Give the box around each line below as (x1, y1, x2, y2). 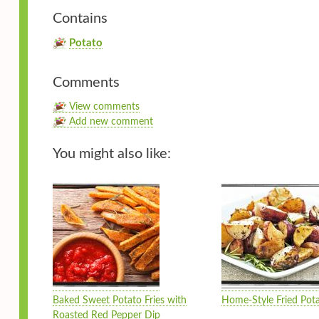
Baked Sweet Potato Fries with (53, 296, 187, 306)
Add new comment (69, 117, 153, 127)
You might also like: (53, 147, 171, 162)
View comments (69, 102, 140, 113)
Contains (53, 11, 108, 26)
